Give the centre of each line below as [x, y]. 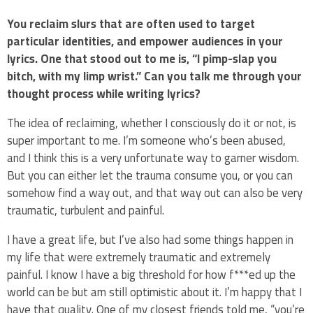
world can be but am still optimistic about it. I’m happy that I [154, 292]
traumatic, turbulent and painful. [87, 210]
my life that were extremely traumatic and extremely [139, 257]
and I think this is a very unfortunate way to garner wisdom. [153, 158]
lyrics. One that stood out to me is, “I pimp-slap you [142, 58]
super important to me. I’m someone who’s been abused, [146, 140]
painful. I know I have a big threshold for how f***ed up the [151, 274]
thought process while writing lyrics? [104, 93]
